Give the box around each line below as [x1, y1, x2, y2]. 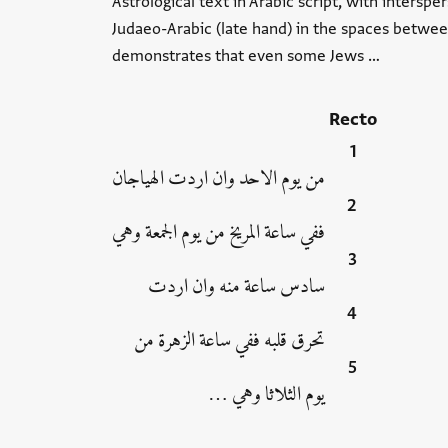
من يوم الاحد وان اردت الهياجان [111, 167, 325, 190]
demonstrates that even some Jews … [111, 46, 380, 66]
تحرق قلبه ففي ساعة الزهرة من [133, 329, 325, 352]
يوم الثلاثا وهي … [207, 383, 325, 406]
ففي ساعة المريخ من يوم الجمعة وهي [111, 221, 325, 244]
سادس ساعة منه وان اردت [147, 275, 325, 298]
